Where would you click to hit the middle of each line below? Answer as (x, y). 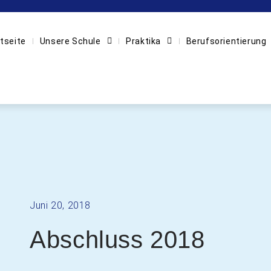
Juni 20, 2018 (60, 205)
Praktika (143, 41)
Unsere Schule (70, 41)
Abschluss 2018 (117, 239)
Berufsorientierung (226, 41)
